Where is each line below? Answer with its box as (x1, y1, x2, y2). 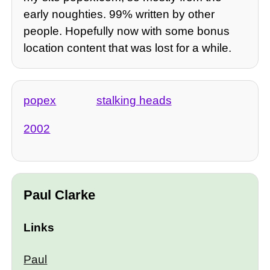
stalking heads (96, 94, 172, 107)
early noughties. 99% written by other (24, 7, 215, 20)
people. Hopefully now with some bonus (24, 24, 230, 37)
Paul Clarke (24, 187, 96, 203)
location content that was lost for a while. (24, 41, 232, 54)
